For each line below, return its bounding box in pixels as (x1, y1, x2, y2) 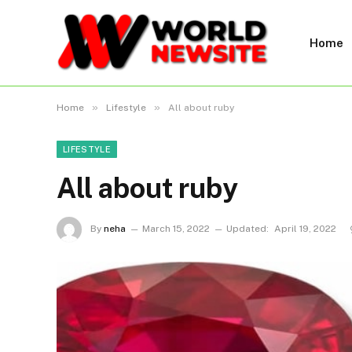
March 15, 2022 (142, 223, 210, 235)
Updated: (226, 223, 269, 235)
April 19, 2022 (274, 223, 336, 235)
